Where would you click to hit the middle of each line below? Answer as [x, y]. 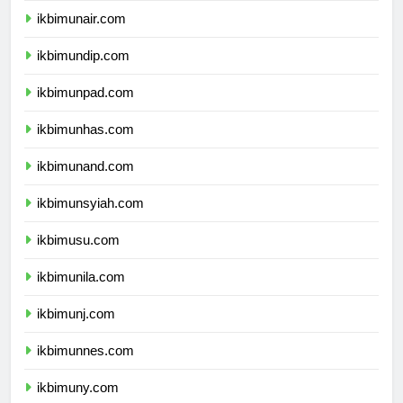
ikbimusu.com [78, 256]
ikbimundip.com [83, 72]
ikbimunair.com [81, 35]
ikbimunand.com [85, 183]
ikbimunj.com [76, 330]
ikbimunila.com [81, 293]
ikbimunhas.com [85, 146]
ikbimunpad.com [85, 109]
